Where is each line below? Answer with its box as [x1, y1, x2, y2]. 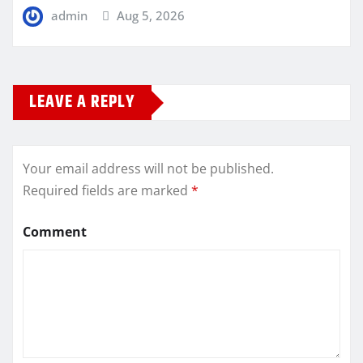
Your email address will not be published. [23, 160, 274, 178]
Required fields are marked [23, 181, 191, 200]
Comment [23, 223, 87, 241]
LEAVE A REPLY [29, 88, 135, 117]
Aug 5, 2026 [117, 6, 186, 23]
